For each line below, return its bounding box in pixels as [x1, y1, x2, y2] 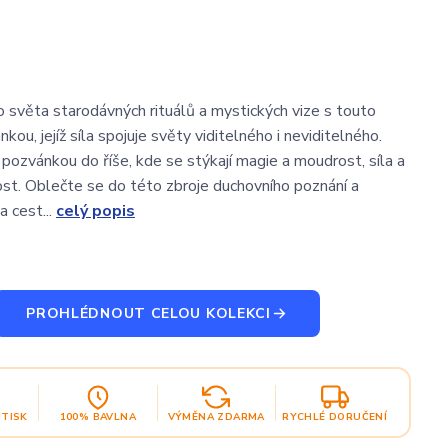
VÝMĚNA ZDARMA [167, 409, 265, 424]
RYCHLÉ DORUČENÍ [282, 409, 388, 424]
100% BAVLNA [59, 409, 136, 424]
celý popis [56, 200, 135, 222]
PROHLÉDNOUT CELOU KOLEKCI [26, 304, 271, 323]
